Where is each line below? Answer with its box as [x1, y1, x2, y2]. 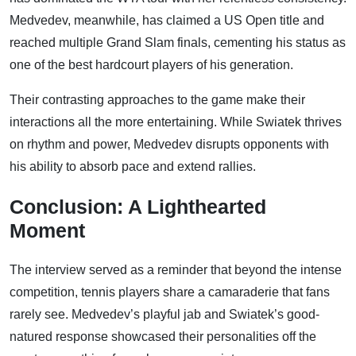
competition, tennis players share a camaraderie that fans [10, 285, 330, 300]
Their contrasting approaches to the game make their [10, 93, 305, 107]
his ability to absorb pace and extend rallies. [10, 160, 256, 174]
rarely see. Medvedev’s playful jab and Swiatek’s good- [10, 308, 319, 322]
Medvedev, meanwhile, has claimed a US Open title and [10, 14, 324, 28]
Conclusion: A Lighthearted [10, 195, 266, 219]
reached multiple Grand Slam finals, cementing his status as [10, 36, 346, 50]
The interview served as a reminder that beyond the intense [10, 263, 342, 277]
